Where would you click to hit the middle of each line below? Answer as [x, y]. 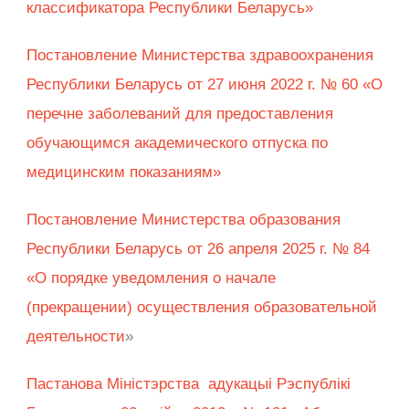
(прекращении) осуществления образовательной [202, 308]
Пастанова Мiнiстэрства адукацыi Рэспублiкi [189, 384]
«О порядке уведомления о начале [151, 278]
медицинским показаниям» [124, 173]
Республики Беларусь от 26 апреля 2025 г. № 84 [198, 249]
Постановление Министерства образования [184, 220]
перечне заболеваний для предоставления [180, 114]
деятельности [76, 337]
